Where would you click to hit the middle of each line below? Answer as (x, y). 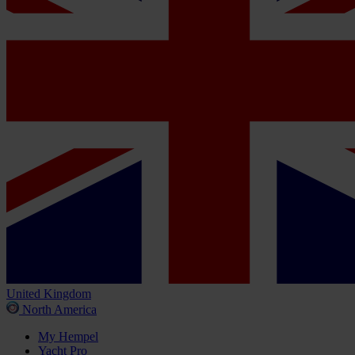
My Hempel (68, 337)
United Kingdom (49, 294)
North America (59, 310)
